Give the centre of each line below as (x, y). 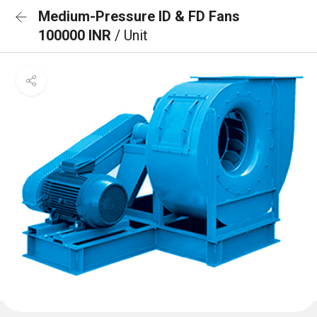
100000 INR (76, 35)
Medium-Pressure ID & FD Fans (139, 16)
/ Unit (131, 35)
